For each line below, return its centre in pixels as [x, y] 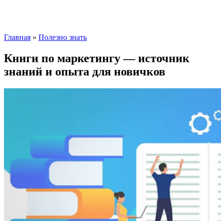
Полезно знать [63, 37]
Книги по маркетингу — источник [97, 58]
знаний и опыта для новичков [85, 71]
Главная [17, 37]
